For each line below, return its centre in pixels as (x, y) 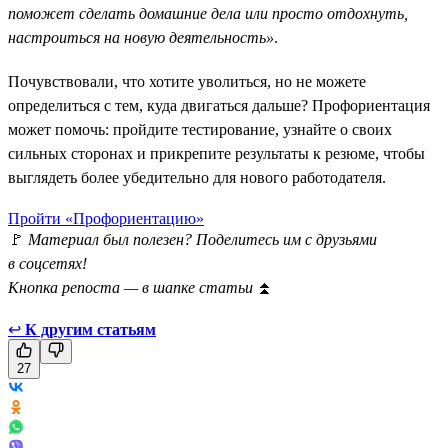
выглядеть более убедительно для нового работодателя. (197, 177)
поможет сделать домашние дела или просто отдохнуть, (208, 13)
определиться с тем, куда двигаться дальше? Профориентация (219, 105)
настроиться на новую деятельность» (141, 37)
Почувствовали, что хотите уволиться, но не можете (187, 81)
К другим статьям (90, 329)
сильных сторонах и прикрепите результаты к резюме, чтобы (216, 153)
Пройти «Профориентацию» (106, 218)
